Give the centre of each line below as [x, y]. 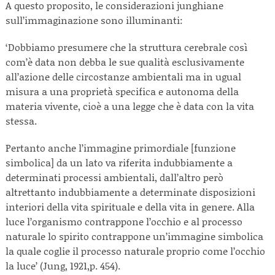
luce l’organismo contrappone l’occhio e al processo [124, 221]
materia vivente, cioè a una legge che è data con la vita [130, 106]
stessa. [21, 121]
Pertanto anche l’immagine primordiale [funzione [121, 148]
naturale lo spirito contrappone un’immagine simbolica [134, 236]
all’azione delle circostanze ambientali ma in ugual [123, 76]
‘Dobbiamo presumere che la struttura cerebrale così [126, 47]
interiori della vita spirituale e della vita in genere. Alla [130, 207]
